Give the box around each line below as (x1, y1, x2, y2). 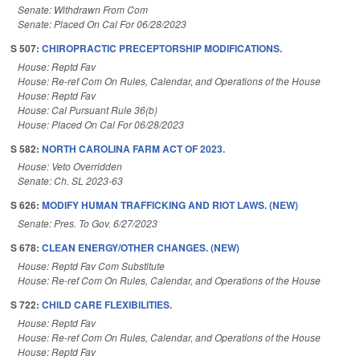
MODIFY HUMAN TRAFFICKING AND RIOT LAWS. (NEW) (42, 198, 298, 213)
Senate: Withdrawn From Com (18, 2, 148, 16)
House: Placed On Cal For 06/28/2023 (18, 117, 184, 131)
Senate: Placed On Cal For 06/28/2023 (18, 16, 186, 31)
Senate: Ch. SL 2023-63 (18, 174, 123, 188)
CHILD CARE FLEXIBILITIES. (42, 297, 172, 312)
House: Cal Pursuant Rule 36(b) (18, 102, 157, 117)
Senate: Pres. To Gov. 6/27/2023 (18, 216, 157, 231)
